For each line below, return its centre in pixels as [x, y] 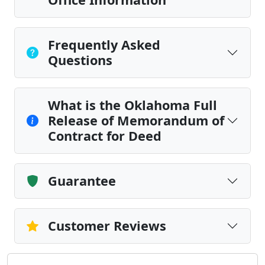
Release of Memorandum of [136, 120]
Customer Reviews [107, 226]
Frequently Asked [104, 45]
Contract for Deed [105, 136]
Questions [80, 60]
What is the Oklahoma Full [132, 105]
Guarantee [82, 181]
